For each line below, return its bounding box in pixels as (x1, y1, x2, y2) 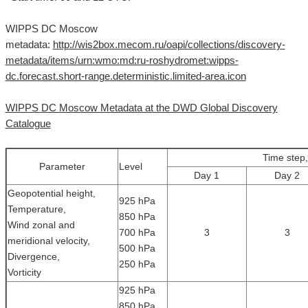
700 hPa (118, 227, 155, 238)
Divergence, (7, 251, 60, 262)
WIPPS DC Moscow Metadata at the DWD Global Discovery (5, 102, 278, 113)
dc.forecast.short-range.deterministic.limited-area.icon (5, 71, 246, 82)
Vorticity (7, 267, 41, 278)
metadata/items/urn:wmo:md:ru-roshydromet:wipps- (5, 55, 239, 66)
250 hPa (118, 258, 155, 269)
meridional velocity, (7, 235, 90, 246)
